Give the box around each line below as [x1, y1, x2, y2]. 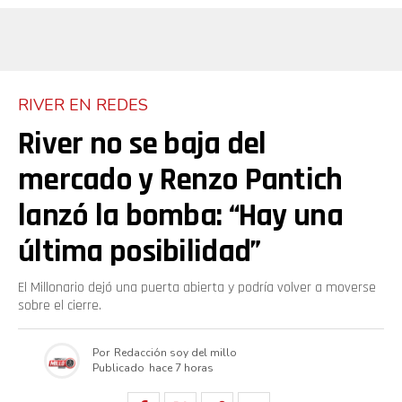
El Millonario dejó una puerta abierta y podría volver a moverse [18, 277, 376, 297]
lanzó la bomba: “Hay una [18, 195, 343, 236]
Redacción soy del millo [114, 345, 237, 361]
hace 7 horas [149, 361, 214, 376]
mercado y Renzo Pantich [18, 159, 343, 200]
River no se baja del [18, 123, 267, 164]
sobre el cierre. [18, 295, 101, 315]
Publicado [92, 361, 144, 376]
